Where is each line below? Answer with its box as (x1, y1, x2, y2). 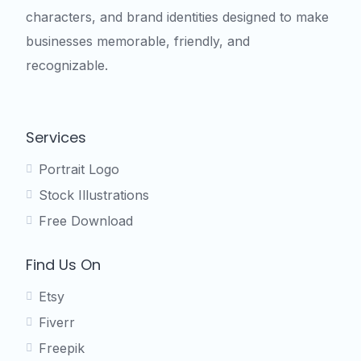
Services (26, 127, 86, 148)
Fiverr (39, 314, 75, 331)
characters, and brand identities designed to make (26, 9, 329, 26)
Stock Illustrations (39, 187, 149, 204)
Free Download (39, 213, 133, 230)
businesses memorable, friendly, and (26, 33, 250, 50)
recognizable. (26, 57, 108, 74)
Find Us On (26, 255, 101, 276)
